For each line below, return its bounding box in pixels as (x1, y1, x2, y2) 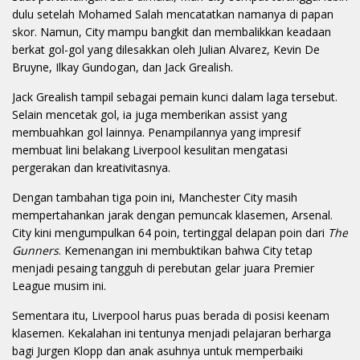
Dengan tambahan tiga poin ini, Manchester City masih (12, 190, 297, 206)
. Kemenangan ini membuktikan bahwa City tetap (59, 243, 313, 259)
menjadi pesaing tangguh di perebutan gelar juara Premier (12, 260, 314, 276)
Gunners (12, 243, 59, 259)
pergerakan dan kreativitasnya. (12, 160, 170, 176)
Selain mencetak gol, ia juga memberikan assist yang (12, 107, 287, 123)
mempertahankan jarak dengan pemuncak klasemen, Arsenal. (12, 207, 333, 223)
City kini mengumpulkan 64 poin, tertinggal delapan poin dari (12, 225, 328, 241)
